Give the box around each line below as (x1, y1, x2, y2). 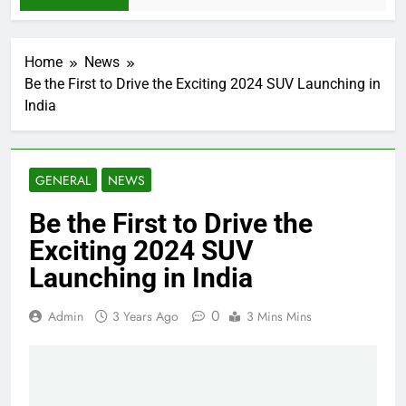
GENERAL (35, 171, 91, 190)
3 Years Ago (112, 307, 179, 326)
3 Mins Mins (246, 307, 312, 326)
